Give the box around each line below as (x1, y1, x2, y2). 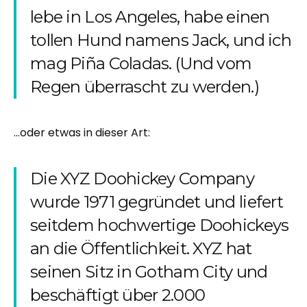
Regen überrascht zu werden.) (30, 77, 259, 97)
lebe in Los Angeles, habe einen (30, 7, 270, 27)
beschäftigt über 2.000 (30, 285, 206, 305)
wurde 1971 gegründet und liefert (30, 192, 283, 212)
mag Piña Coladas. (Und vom (30, 53, 252, 73)
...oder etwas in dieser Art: (14, 125, 150, 140)
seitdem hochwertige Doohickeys (30, 215, 289, 235)
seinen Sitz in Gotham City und (30, 262, 268, 282)
